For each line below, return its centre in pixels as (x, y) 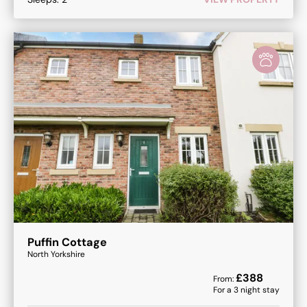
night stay (259, 290)
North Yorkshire (56, 255)
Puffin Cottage (67, 243)
